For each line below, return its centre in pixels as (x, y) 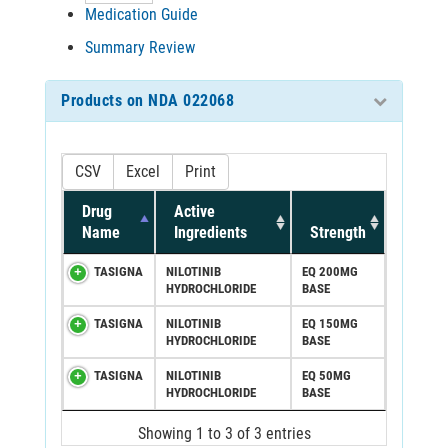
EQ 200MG (330, 271)
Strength (338, 232)
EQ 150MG (330, 323)
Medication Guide (141, 14)
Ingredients (210, 232)
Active (194, 211)
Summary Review (140, 47)
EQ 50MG (326, 375)
